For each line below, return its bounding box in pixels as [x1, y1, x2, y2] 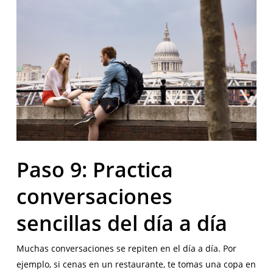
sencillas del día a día [16, 209, 227, 238]
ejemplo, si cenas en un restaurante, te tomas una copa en [16, 258, 256, 271]
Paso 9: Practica [16, 155, 173, 184]
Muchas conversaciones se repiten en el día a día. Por [16, 243, 236, 255]
